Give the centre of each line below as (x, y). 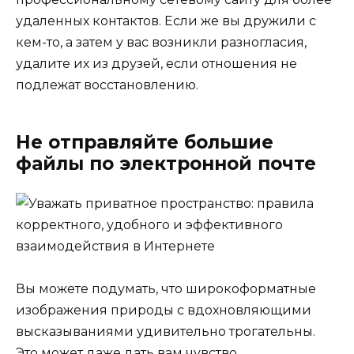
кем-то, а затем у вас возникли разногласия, (161, 42)
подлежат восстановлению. (107, 85)
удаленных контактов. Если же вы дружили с (166, 21)
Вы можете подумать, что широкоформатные (166, 288)
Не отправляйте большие (145, 142)
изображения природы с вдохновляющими (164, 310)
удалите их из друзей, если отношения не (156, 63)
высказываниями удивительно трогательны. (166, 331)
